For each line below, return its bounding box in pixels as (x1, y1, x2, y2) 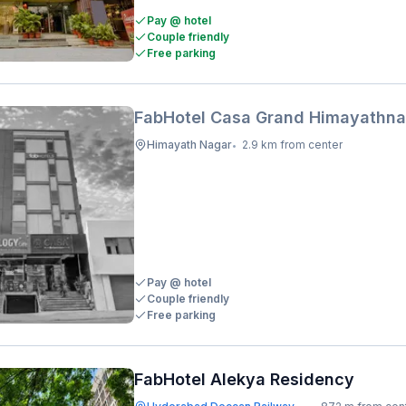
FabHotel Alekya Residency (134, 370, 354, 389)
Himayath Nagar (147, 138, 232, 151)
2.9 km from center (242, 138, 343, 151)
